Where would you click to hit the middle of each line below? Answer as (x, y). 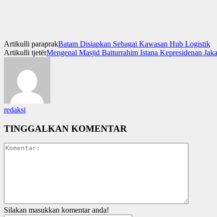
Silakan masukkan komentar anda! (56, 210)
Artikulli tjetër (25, 52)
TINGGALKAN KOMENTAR (65, 128)
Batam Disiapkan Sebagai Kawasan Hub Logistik (134, 44)
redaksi (15, 109)
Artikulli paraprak (31, 44)
